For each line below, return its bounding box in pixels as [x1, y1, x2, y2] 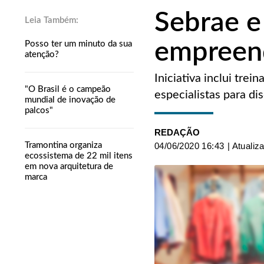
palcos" [25, 105, 53, 115]
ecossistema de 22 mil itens [25, 151, 133, 160]
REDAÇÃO [154, 127, 200, 137]
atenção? [25, 49, 59, 59]
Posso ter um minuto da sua [25, 39, 132, 48]
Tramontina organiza [25, 140, 102, 150]
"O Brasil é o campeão [25, 84, 111, 94]
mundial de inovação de [25, 95, 115, 104]
